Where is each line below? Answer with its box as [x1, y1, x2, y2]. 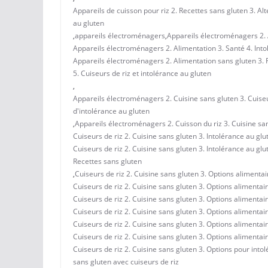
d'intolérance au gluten [73, 106, 150, 116]
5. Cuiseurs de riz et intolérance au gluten [73, 68, 211, 78]
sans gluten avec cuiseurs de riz [73, 257, 179, 267]
